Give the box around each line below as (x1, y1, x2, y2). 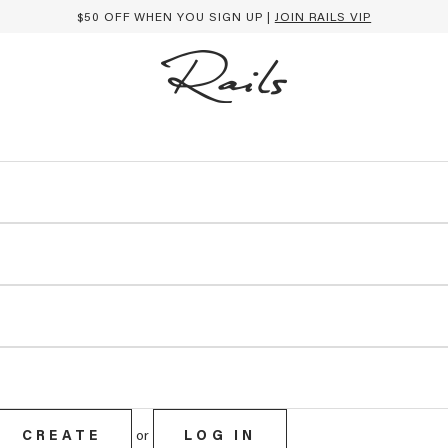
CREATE (22, 425, 102, 444)
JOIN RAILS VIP (274, 8, 372, 24)
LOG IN (184, 425, 257, 444)
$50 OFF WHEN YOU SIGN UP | (76, 8, 275, 24)
